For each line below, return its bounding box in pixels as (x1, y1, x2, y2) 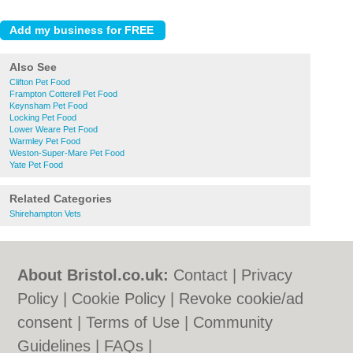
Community (193, 314, 273, 331)
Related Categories (9, 192, 112, 205)
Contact (173, 266, 229, 284)
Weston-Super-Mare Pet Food (9, 148, 124, 158)
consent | (17, 314, 87, 331)
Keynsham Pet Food (9, 101, 87, 110)
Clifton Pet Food (9, 77, 70, 87)
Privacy (241, 266, 293, 284)
